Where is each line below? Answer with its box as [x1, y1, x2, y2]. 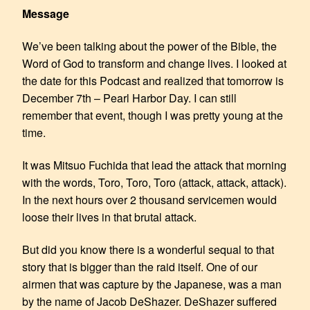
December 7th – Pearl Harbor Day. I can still [22, 89, 237, 106]
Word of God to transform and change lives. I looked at [22, 55, 286, 71]
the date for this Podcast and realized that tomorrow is [22, 72, 284, 89]
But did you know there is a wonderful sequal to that [22, 241, 274, 257]
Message [22, 5, 69, 21]
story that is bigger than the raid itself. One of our [22, 258, 257, 275]
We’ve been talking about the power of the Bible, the [22, 37, 277, 54]
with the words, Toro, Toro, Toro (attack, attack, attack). [22, 174, 286, 190]
